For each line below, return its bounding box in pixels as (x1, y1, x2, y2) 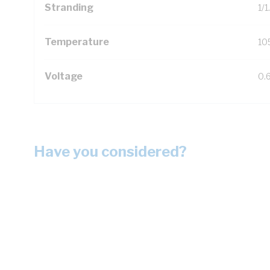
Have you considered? (34, 143, 187, 160)
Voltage (45, 71, 83, 82)
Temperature (45, 36, 109, 48)
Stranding (45, 2, 93, 13)
